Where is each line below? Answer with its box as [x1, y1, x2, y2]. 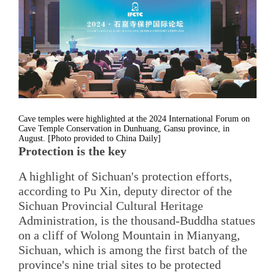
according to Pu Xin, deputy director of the [18, 184, 232, 198]
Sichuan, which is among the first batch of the [18, 243, 247, 257]
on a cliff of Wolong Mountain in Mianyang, [18, 228, 240, 242]
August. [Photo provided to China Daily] [18, 133, 161, 143]
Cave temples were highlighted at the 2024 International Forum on [18, 114, 250, 123]
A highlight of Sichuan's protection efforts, [18, 169, 232, 184]
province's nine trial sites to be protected [18, 258, 221, 272]
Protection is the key [18, 144, 126, 158]
